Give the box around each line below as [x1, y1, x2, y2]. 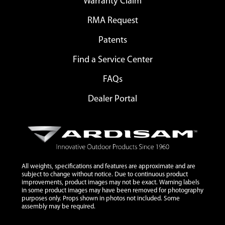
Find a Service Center [72, 55, 153, 65]
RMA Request [87, 16, 138, 26]
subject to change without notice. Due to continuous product [21, 171, 188, 178]
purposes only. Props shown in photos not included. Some [21, 195, 180, 202]
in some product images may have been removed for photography [21, 187, 203, 194]
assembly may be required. [21, 203, 95, 210]
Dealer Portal [88, 94, 137, 104]
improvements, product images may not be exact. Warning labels [21, 179, 199, 186]
